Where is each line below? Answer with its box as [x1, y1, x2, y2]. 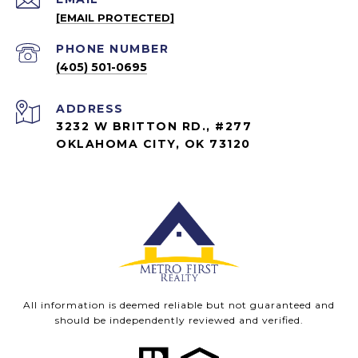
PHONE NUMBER [56, 42, 169, 57]
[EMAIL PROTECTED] [56, 11, 174, 25]
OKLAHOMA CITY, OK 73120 [56, 137, 251, 152]
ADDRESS [56, 101, 124, 117]
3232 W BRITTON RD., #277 [56, 119, 252, 134]
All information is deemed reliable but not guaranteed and [23, 299, 335, 312]
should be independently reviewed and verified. [54, 314, 304, 327]
